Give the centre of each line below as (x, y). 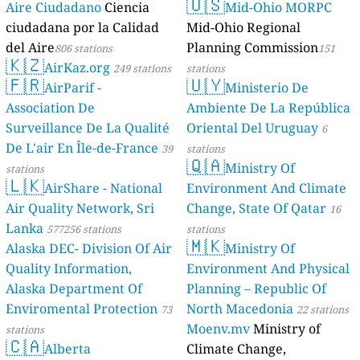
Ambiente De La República (268, 108)
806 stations (84, 49)
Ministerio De (267, 88)
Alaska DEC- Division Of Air (44, 249)
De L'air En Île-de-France (82, 148)
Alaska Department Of (74, 289)
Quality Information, (69, 269)
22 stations (323, 310)
